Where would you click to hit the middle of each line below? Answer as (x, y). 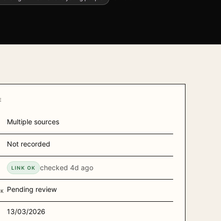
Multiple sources (33, 122)
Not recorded (28, 144)
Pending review (32, 189)
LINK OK (23, 168)
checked (55, 167)
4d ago (82, 167)
